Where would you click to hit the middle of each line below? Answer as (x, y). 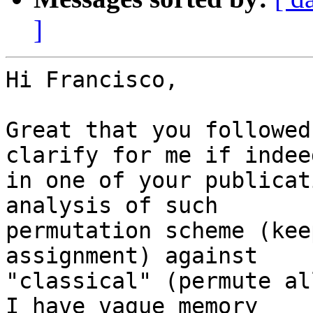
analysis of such (112, 206)
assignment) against (132, 256)
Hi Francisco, (92, 80)
